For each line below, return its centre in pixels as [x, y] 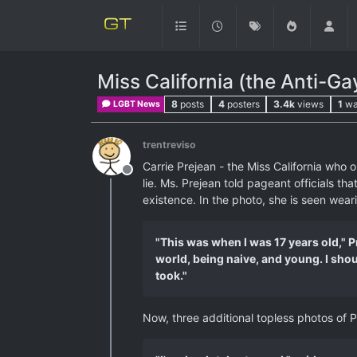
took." [171, 275]
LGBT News [136, 104]
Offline [146, 178]
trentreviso [169, 145]
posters [243, 104]
